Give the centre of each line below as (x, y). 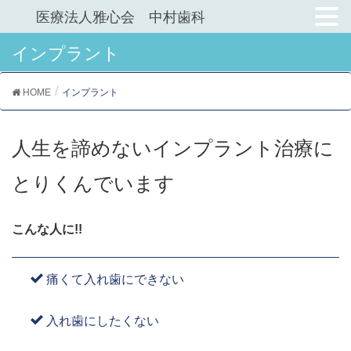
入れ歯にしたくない (101, 320)
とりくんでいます (93, 183)
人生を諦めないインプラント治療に (173, 148)
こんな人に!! (47, 229)
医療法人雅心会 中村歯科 (121, 17)
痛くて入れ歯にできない (114, 279)
